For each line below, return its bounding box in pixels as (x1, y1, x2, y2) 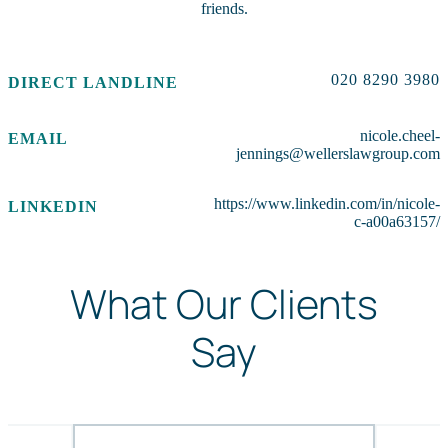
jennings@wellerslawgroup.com (236, 145, 440, 162)
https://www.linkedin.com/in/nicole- (214, 195, 440, 212)
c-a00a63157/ (354, 213, 440, 230)
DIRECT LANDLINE (8, 74, 178, 91)
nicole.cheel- (360, 127, 440, 144)
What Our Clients (70, 276, 378, 332)
